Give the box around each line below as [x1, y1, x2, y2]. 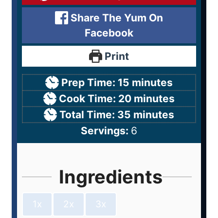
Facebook [85, 27, 133, 39]
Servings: [81, 125, 131, 137]
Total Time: [59, 109, 118, 121]
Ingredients [58, 165, 163, 188]
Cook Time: [59, 92, 119, 105]
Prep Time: [61, 76, 118, 89]
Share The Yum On [68, 12, 163, 24]
